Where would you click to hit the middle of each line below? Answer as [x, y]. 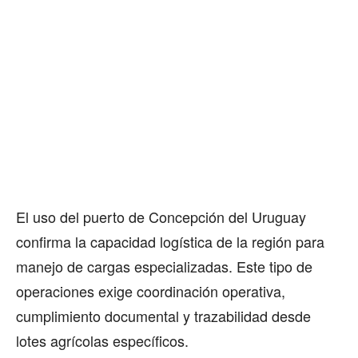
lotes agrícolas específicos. [102, 340]
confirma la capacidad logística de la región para [170, 241]
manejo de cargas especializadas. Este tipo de [164, 266]
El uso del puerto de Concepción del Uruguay [161, 216]
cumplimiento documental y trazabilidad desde [163, 315]
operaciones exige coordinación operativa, [151, 290]
